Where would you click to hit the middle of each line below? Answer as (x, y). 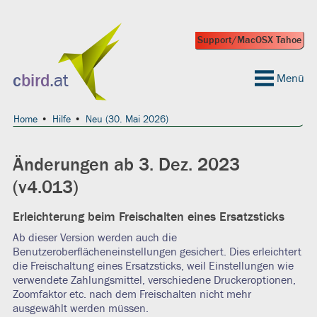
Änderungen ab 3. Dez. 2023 (126, 165)
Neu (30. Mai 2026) (127, 120)
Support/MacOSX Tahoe (250, 40)
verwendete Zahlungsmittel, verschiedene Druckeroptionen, (154, 280)
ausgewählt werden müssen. (80, 309)
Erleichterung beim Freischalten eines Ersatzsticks (148, 217)
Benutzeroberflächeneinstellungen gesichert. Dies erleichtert (157, 252)
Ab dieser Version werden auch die (94, 238)
